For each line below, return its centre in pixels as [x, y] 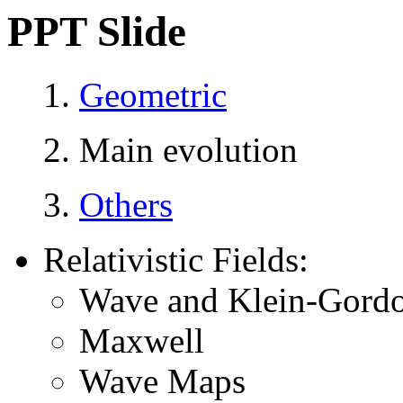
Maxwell [142, 341]
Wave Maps [162, 381]
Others [126, 205]
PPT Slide [97, 31]
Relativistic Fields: [176, 260]
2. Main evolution [170, 150]
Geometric [153, 95]
